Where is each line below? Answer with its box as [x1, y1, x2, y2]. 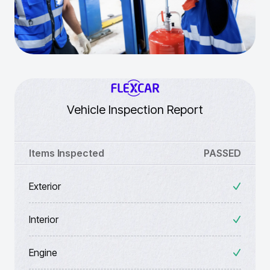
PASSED [204, 147, 241, 160]
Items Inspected [29, 147, 104, 160]
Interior [29, 213, 58, 226]
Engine [29, 246, 57, 259]
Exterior [29, 180, 61, 193]
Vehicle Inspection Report [67, 102, 203, 118]
